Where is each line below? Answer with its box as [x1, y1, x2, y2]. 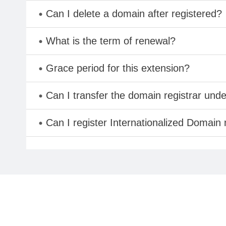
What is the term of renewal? [45, 35, 176, 46]
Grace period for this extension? [45, 62, 190, 74]
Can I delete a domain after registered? [45, 8, 222, 19]
